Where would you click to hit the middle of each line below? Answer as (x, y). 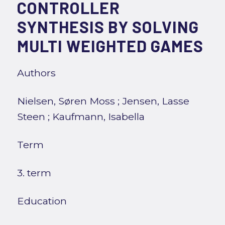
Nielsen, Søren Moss (66, 101)
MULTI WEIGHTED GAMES (110, 46)
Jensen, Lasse (155, 101)
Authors (36, 73)
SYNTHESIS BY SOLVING (108, 27)
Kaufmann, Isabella (98, 117)
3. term (34, 173)
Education (42, 201)
